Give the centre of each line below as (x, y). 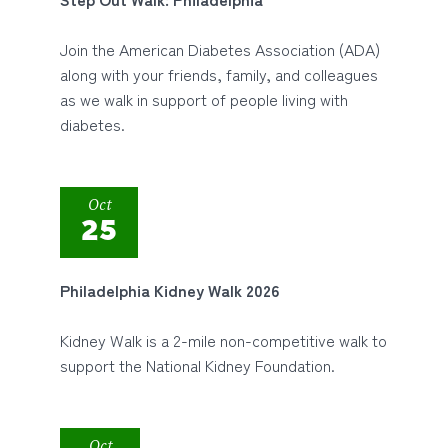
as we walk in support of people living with (204, 99)
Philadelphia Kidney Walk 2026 (169, 290)
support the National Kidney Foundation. (197, 365)
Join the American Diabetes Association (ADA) (220, 49)
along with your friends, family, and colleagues (219, 74)
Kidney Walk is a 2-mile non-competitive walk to (223, 340)
